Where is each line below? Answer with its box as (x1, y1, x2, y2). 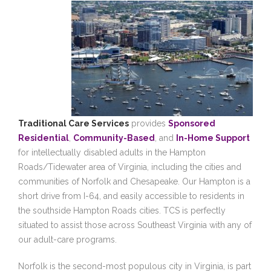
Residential (18, 133, 69, 143)
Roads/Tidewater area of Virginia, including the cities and (18, 162, 241, 172)
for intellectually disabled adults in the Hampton (18, 148, 206, 157)
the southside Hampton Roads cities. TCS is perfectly (18, 206, 226, 215)
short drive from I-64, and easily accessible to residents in (18, 191, 244, 201)
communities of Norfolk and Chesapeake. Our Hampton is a (18, 177, 250, 186)
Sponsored (168, 119, 215, 128)
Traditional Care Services (18, 119, 129, 128)
